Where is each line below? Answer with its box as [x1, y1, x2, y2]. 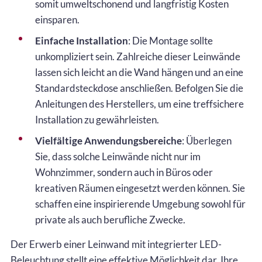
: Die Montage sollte [128, 34, 213, 47]
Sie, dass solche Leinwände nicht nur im [35, 150, 201, 163]
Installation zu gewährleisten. [35, 113, 159, 126]
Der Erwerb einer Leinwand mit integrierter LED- [11, 237, 222, 250]
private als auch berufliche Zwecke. [35, 213, 185, 226]
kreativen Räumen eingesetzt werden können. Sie [35, 181, 245, 194]
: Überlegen [182, 134, 232, 147]
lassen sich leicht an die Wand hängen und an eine [35, 65, 243, 78]
